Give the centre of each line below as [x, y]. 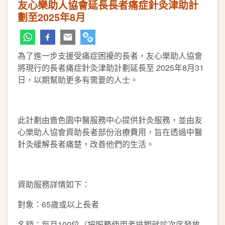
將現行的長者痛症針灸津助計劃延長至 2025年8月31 [111, 68]
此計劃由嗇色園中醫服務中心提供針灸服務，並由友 [110, 120]
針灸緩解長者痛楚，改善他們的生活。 [86, 144]
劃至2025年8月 [51, 17]
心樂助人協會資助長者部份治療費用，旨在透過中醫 [110, 132]
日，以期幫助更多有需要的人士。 [78, 80]
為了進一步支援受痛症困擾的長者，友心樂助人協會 [110, 55]
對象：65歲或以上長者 [58, 204]
